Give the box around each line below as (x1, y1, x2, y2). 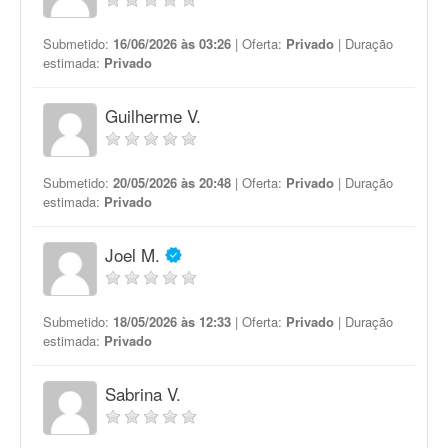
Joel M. (105, 242, 160, 267)
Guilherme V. (105, 103, 201, 128)
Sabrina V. (105, 381, 181, 406)
